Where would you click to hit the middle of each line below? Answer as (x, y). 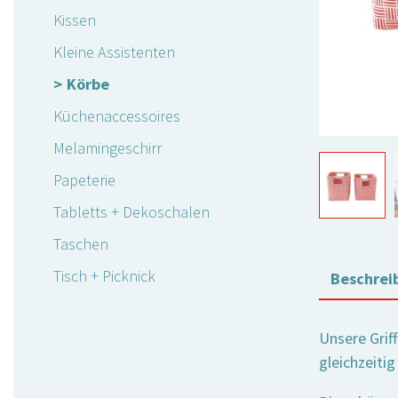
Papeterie (84, 180)
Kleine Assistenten (114, 52)
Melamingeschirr (107, 148)
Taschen (81, 244)
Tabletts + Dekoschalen (131, 212)
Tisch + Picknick (104, 276)
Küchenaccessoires (117, 116)
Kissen (75, 20)
